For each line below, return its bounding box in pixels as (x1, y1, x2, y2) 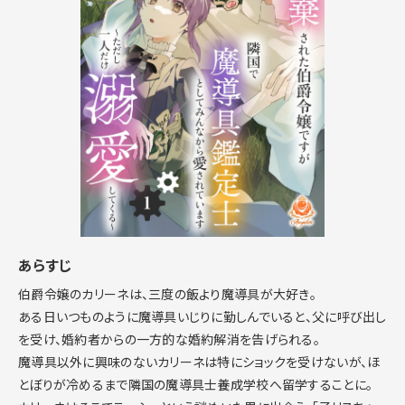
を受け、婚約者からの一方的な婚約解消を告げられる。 (18, 330, 320, 349)
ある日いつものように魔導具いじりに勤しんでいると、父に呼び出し (18, 307, 387, 326)
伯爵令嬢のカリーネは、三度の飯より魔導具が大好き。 (18, 285, 316, 304)
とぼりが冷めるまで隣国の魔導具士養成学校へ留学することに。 (18, 375, 373, 394)
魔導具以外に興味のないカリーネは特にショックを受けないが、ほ (18, 353, 381, 372)
